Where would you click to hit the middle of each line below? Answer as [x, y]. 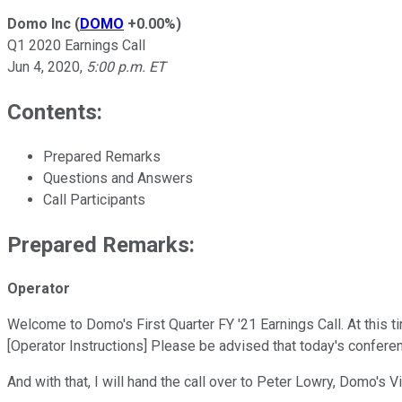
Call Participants [94, 199]
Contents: [55, 112]
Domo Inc [39, 23]
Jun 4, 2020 [44, 66]
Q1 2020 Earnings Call [76, 45]
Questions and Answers [118, 178]
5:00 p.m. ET [126, 66]
